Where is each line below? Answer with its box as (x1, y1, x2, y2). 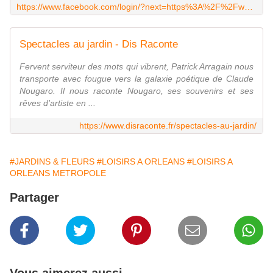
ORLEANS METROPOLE (10, 168, 106, 179)
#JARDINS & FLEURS (10, 157, 94, 167)
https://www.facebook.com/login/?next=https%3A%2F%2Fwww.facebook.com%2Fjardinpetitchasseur (244, 2, 253, 12)
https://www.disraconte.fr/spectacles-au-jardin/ (79, 121, 257, 131)
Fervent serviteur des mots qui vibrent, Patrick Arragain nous (19, 62, 253, 72)
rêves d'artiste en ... (19, 98, 96, 108)
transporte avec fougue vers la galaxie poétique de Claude (19, 74, 253, 84)
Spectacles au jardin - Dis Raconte (19, 38, 178, 51)
